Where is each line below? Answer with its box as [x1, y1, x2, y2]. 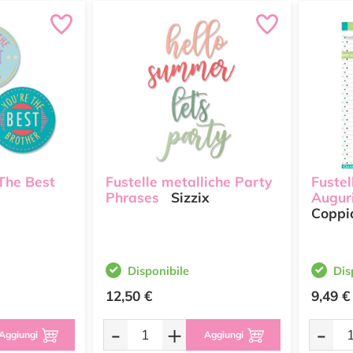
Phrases [106, 189, 159, 206]
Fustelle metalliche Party [106, 173, 272, 191]
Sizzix [167, 189, 210, 206]
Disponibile [128, 263, 189, 278]
